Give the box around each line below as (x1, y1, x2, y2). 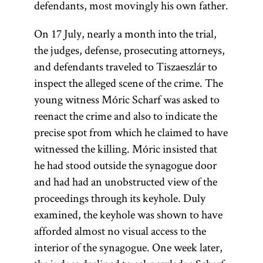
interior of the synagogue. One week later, (33, 240, 222, 255)
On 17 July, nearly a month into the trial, (33, 26, 217, 41)
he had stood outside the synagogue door (33, 157, 217, 173)
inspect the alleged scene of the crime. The (33, 75, 223, 90)
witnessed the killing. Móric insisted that (33, 141, 217, 156)
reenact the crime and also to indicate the (33, 108, 217, 123)
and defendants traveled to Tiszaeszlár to (33, 59, 217, 74)
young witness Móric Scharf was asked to (33, 92, 220, 107)
